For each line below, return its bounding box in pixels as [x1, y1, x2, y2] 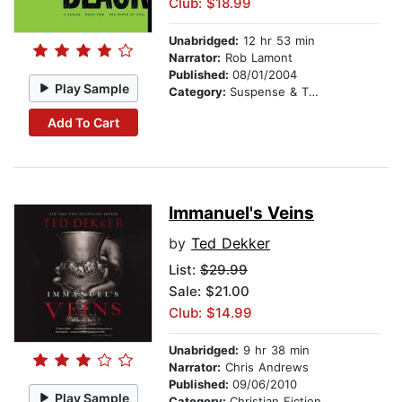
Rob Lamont [221, 50, 293, 66]
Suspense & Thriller [230, 84, 309, 100]
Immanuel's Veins [169, 203, 314, 224]
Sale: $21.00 [169, 283, 249, 301]
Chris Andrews [221, 360, 309, 375]
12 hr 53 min [239, 33, 315, 48]
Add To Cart [47, 114, 119, 130]
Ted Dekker [191, 234, 270, 253]
